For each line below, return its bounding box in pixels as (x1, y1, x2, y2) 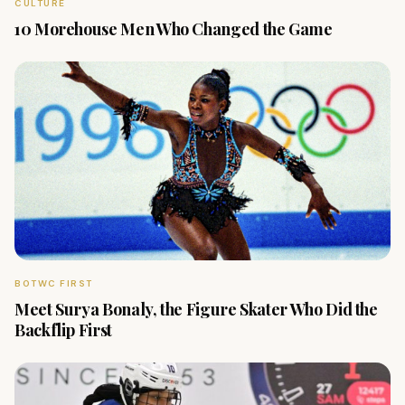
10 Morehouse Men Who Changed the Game (14, 18, 333, 40)
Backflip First (14, 319, 112, 341)
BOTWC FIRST (14, 278, 93, 289)
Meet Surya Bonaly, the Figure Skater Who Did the (14, 298, 378, 320)
